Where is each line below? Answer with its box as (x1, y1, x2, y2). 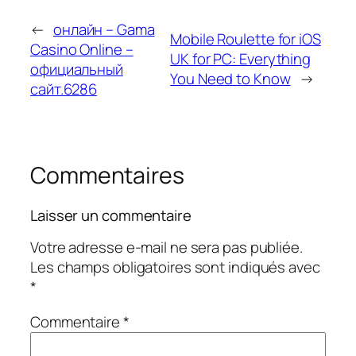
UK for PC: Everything (170, 48, 311, 70)
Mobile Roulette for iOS (170, 29, 321, 50)
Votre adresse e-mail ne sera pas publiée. (30, 237, 303, 258)
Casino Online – (30, 38, 133, 60)
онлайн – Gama (52, 18, 155, 40)
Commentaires (30, 159, 184, 191)
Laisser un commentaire (30, 204, 192, 226)
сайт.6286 (30, 78, 98, 99)
